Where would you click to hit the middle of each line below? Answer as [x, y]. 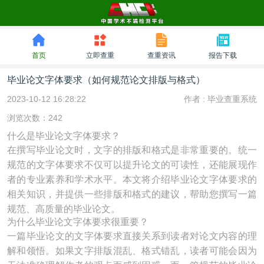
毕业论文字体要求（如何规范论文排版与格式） [106, 80]
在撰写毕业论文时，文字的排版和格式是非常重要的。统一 [132, 150]
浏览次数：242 [35, 118]
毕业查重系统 [232, 99]
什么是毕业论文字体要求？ [64, 136]
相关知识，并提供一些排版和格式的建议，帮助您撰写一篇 [132, 194]
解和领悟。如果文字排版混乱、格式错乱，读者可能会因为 [132, 251]
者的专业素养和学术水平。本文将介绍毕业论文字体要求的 [132, 179]
